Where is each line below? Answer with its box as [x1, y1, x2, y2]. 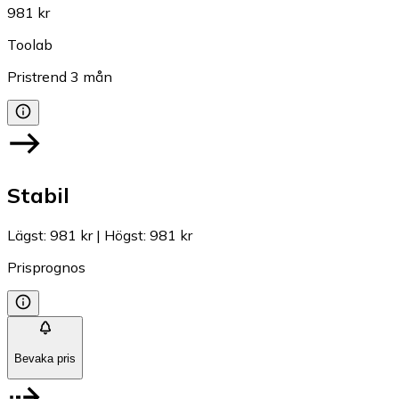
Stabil [7, 182, 69, 209]
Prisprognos [7, 258, 85, 277]
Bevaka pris [14, 351, 76, 365]
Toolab [7, 35, 53, 53]
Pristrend [7, 67, 67, 85]
